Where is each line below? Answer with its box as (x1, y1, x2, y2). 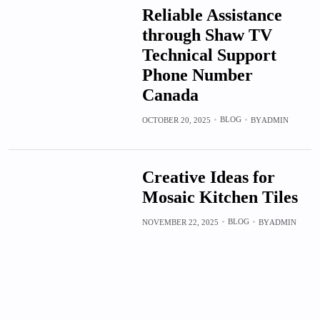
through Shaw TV (141, 25, 272, 44)
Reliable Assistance (141, 5, 282, 24)
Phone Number (141, 65, 253, 84)
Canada (141, 85, 199, 104)
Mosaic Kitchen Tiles (141, 187, 298, 206)
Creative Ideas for (141, 167, 275, 186)
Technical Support (141, 45, 276, 64)
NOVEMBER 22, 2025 (141, 217, 219, 226)
